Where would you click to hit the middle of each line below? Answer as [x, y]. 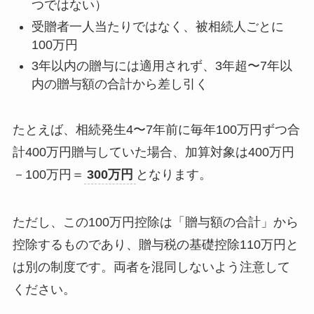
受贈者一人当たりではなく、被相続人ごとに [157, 26]
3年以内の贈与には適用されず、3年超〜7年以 [162, 66]
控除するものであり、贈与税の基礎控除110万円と [155, 244]
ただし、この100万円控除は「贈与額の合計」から [155, 222]
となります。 [173, 174]
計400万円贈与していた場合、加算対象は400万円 [153, 152]
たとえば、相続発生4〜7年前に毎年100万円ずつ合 [156, 129]
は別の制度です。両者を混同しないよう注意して [151, 267]
